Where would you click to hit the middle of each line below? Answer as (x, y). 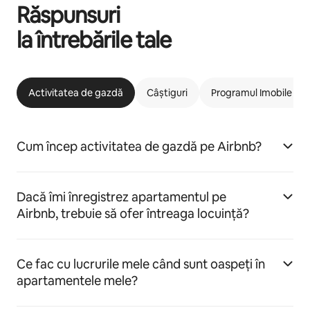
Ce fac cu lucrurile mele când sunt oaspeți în (141, 264)
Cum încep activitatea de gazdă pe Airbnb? (139, 146)
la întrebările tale (94, 40)
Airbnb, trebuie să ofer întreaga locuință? (133, 213)
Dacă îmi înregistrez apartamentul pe (121, 197)
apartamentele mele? (77, 281)
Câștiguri (167, 93)
